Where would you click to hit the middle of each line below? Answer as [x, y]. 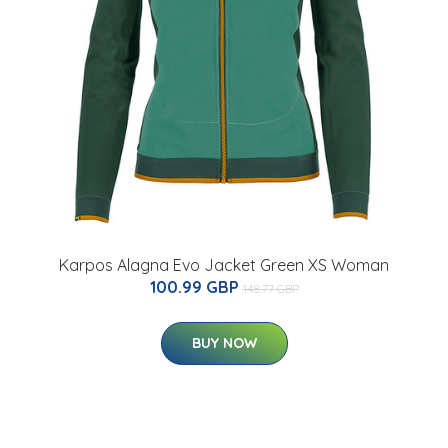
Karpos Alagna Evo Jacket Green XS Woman [224, 265]
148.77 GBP [270, 289]
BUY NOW [224, 343]
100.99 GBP [196, 287]
